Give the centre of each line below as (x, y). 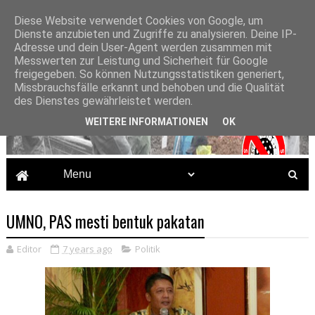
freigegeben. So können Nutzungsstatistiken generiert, (149, 74)
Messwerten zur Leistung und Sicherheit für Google (141, 61)
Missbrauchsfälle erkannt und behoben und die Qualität (149, 88)
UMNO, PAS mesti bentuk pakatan (105, 221)
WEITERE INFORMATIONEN (147, 121)
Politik (147, 249)
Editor (29, 249)
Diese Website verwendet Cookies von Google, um (139, 21)
